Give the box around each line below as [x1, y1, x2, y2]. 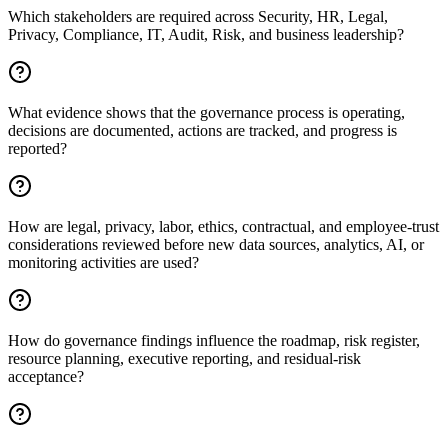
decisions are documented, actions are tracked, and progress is [8, 122, 397, 140]
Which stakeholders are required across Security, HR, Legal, [8, 8, 388, 26]
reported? [8, 140, 67, 158]
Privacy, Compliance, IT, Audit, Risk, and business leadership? [8, 26, 404, 44]
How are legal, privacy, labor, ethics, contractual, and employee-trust [8, 218, 439, 236]
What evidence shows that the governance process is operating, [8, 104, 405, 122]
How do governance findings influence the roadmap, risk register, [8, 332, 420, 350]
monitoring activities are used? [8, 254, 199, 272]
